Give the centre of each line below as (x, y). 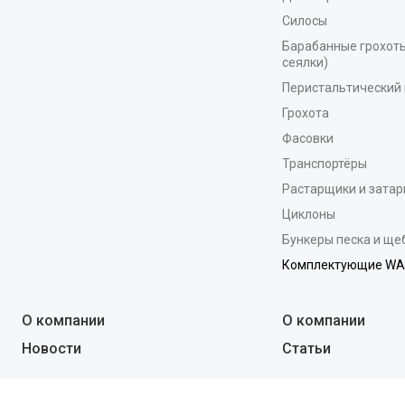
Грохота (305, 113)
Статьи (306, 348)
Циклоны (308, 214)
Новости (52, 348)
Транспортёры (324, 164)
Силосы (304, 21)
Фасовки (307, 138)
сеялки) (305, 62)
